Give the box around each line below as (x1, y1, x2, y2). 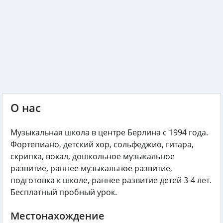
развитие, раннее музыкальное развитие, (10, 162, 172, 174)
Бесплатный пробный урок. (10, 186, 117, 198)
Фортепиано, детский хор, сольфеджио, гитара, (10, 138, 194, 150)
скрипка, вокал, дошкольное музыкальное (10, 150, 175, 162)
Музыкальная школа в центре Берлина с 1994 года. (10, 126, 208, 138)
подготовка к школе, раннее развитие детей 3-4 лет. (10, 174, 212, 186)
